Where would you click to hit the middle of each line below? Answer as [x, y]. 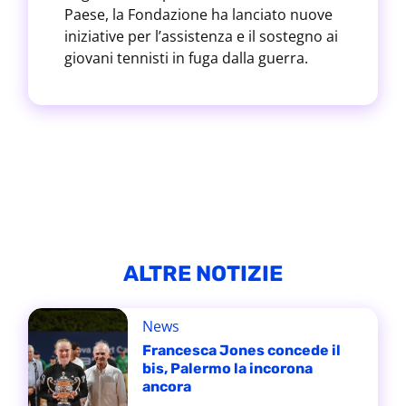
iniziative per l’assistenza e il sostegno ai [201, 36]
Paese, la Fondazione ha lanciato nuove [198, 14]
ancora [166, 387]
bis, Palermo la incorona [227, 368]
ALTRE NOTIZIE [203, 274]
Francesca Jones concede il [241, 350]
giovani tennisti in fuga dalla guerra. [186, 58]
